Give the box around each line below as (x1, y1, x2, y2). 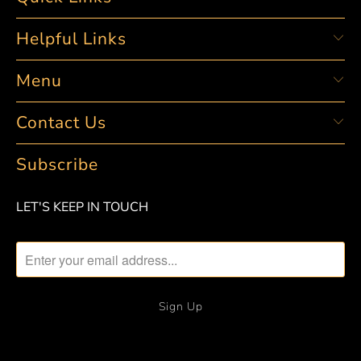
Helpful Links (16, 27, 127, 50)
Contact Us (16, 111, 106, 134)
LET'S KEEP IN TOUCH (16, 198, 148, 216)
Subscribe (16, 153, 98, 176)
